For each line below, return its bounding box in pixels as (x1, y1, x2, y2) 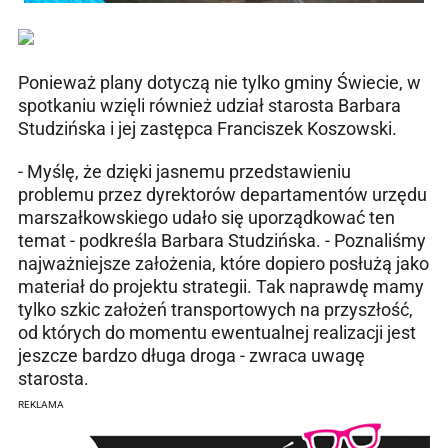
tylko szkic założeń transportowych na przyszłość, (18, 298, 413, 320)
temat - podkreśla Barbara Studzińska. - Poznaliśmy (18, 229, 426, 251)
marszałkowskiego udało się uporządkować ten (18, 206, 395, 228)
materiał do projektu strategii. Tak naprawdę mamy (18, 275, 424, 297)
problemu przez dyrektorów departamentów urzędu (18, 183, 427, 205)
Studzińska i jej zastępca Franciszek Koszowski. (18, 117, 401, 139)
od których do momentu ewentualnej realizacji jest (18, 321, 416, 343)
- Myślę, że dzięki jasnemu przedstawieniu (18, 160, 351, 182)
